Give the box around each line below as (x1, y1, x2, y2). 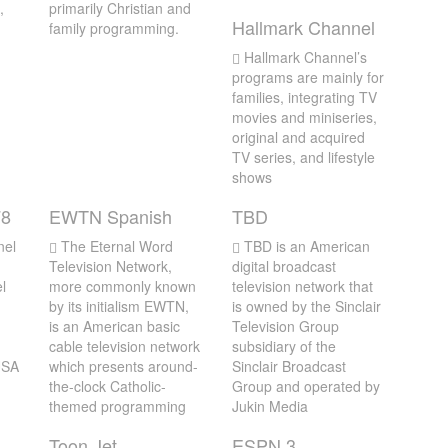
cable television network (49, 336, 200, 356)
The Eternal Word (57, 236, 173, 256)
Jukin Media (231, 396, 308, 416)
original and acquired (231, 127, 365, 147)
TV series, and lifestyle (231, 147, 375, 167)
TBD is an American (239, 236, 370, 256)
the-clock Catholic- (49, 376, 166, 396)
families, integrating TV (231, 87, 377, 107)
